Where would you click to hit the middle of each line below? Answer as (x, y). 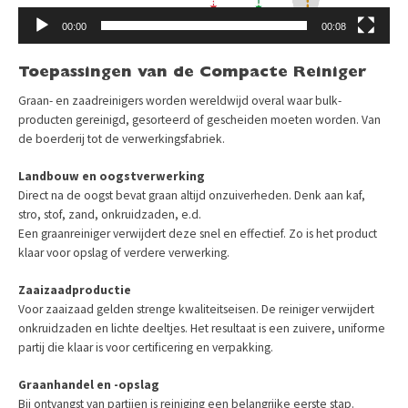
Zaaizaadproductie (75, 290)
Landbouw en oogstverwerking (112, 176)
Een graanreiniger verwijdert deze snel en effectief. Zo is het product (198, 233)
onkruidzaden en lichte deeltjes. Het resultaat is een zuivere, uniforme (202, 328)
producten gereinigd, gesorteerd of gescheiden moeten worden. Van (199, 119)
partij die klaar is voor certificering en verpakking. (146, 347)
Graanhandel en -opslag (89, 384)
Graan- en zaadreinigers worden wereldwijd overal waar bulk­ (180, 100)
